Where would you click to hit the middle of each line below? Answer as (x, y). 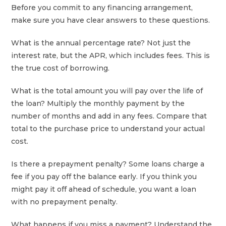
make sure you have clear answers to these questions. (111, 20)
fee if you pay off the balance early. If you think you (104, 176)
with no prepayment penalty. (65, 202)
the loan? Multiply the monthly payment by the (98, 103)
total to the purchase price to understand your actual (108, 128)
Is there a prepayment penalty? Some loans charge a (108, 164)
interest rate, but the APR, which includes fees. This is (111, 55)
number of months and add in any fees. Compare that (109, 116)
